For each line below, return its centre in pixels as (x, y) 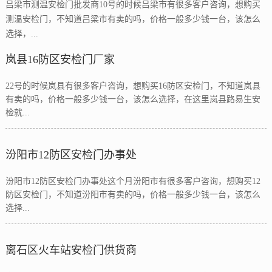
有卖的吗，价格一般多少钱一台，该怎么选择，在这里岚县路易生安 (133, 99)
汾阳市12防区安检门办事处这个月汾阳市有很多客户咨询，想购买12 (133, 181)
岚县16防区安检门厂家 (60, 59)
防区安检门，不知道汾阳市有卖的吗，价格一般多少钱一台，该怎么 (133, 195)
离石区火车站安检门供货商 (71, 250)
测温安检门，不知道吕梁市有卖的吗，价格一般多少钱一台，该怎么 (133, 19)
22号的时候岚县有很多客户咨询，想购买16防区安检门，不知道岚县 (133, 86)
